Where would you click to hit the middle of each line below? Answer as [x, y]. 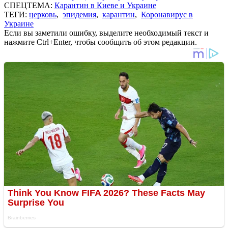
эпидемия [79, 14]
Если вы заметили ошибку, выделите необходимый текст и [106, 33]
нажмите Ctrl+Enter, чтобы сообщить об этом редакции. [101, 42]
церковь [43, 14]
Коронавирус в [167, 14]
